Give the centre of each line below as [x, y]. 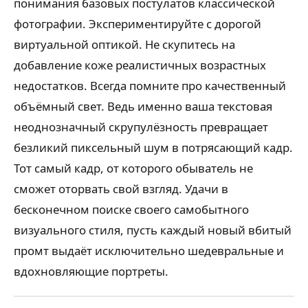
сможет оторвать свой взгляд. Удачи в [121, 188]
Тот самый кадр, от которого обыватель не [133, 168]
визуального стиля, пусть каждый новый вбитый [153, 230]
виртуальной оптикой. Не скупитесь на [124, 44]
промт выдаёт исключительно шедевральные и [149, 250]
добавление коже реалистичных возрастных [140, 65]
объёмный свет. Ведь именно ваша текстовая [143, 106]
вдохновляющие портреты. [91, 271]
